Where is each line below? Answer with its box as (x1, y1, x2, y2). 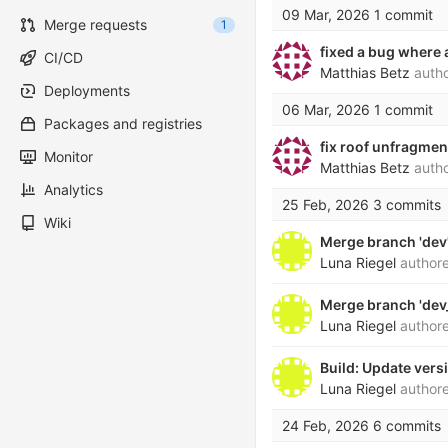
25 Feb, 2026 (282, 196, 369, 213)
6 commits (373, 417, 441, 434)
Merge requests (44, 16, 147, 33)
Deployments (44, 82, 130, 99)
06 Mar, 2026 (282, 101, 370, 118)
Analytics (44, 181, 103, 198)
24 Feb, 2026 (282, 417, 369, 434)
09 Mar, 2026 (282, 6, 370, 23)
